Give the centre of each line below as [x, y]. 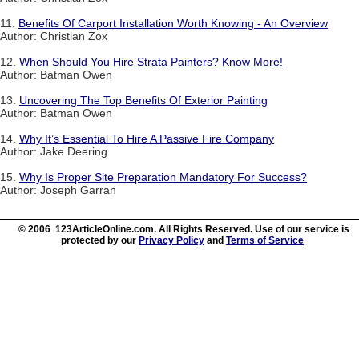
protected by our [100, 241]
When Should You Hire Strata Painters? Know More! [151, 62]
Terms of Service [265, 241]
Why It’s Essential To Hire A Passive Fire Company [147, 139]
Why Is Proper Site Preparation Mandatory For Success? [163, 177]
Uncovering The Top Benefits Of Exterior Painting [143, 101]
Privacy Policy [171, 241]
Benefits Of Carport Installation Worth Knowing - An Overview [173, 24]
